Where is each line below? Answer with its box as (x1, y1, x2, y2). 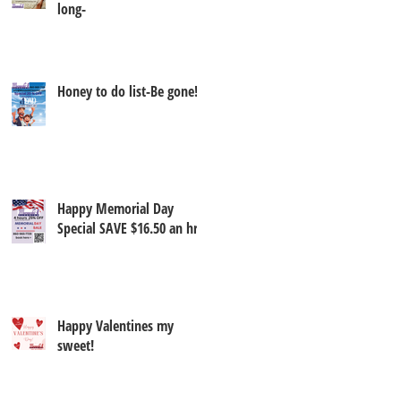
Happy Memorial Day (57, 198, 174, 218)
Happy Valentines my (57, 315, 174, 336)
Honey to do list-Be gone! (57, 81, 198, 101)
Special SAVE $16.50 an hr (57, 218, 198, 238)
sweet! (57, 335, 94, 355)
